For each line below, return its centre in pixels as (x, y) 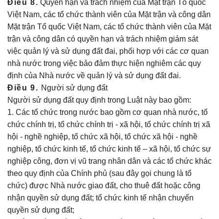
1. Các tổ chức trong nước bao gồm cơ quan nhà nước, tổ (108, 112)
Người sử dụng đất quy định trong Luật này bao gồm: (99, 100)
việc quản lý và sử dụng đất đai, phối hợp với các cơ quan (108, 51)
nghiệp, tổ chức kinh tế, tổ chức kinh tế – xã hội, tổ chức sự (109, 149)
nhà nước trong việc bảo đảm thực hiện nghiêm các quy (104, 63)
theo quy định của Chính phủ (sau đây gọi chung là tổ (99, 173)
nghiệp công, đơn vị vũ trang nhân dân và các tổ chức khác (109, 161)
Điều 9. (24, 88)
